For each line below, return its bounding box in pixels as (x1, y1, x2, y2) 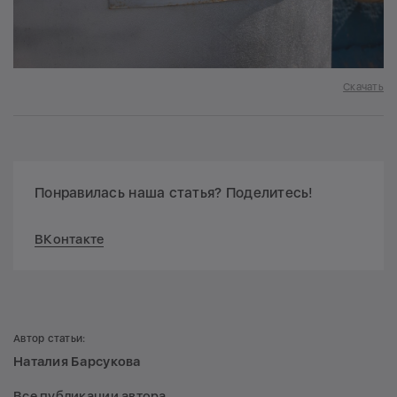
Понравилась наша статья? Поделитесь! (35, 184, 314, 202)
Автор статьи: (13, 332, 86, 346)
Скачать (343, 81, 384, 94)
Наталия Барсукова (13, 354, 141, 370)
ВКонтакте (35, 231, 105, 248)
